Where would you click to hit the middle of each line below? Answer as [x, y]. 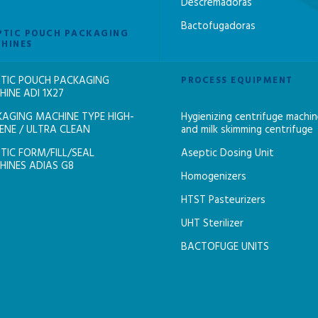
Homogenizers [214, 177]
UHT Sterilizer [212, 224]
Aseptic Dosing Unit [227, 154]
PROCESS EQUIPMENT [237, 81]
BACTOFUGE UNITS [225, 247]
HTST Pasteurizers [223, 201]
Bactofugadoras [218, 27]
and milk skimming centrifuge [247, 130]
